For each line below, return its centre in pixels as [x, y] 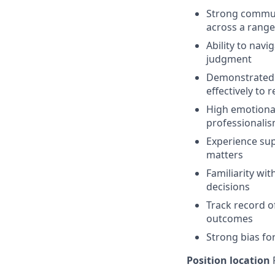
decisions [228, 187]
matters [225, 155]
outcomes [230, 219]
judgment [229, 59]
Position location [228, 260]
